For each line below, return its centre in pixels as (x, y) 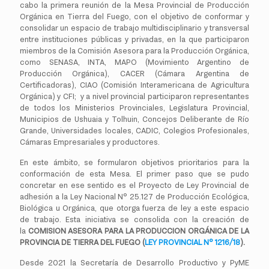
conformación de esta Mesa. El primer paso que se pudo (134, 174)
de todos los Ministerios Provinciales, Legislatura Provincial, (134, 108)
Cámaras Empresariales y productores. (90, 142)
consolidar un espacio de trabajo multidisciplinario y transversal (134, 28)
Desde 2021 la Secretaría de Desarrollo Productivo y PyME (134, 263)
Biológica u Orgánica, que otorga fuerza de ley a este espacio (134, 208)
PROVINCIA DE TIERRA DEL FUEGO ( (82, 242)
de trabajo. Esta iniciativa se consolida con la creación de (134, 219)
